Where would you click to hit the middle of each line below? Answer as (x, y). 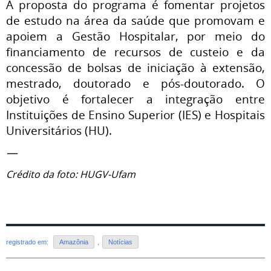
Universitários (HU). (59, 130)
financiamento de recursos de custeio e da (135, 51)
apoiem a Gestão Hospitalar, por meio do (135, 36)
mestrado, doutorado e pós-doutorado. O (135, 83)
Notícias (120, 242)
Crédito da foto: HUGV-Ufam (71, 174)
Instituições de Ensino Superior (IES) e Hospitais (135, 114)
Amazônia (74, 242)
